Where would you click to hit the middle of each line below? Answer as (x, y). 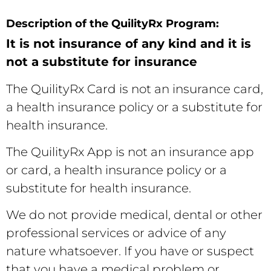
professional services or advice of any (116, 233)
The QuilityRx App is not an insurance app (130, 152)
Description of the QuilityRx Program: (113, 24)
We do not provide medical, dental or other (134, 215)
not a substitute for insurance (102, 62)
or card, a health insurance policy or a (116, 170)
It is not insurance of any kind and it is (129, 44)
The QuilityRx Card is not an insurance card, (135, 89)
